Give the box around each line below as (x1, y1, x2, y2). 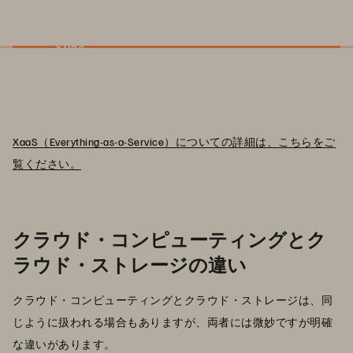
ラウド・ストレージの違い (13, 251, 247, 276)
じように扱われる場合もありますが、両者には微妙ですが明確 (13, 314, 333, 329)
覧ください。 (13, 156, 81, 170)
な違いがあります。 (13, 336, 116, 351)
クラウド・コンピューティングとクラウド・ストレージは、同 (13, 292, 333, 307)
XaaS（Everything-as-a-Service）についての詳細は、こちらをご (13, 134, 336, 148)
